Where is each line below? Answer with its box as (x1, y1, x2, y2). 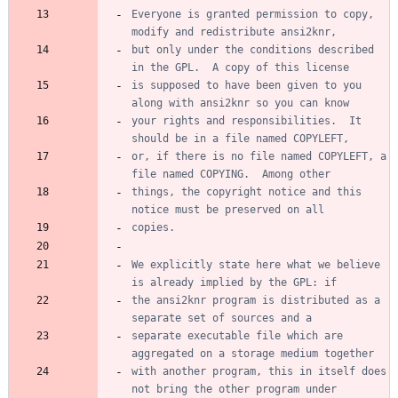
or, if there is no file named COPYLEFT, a (131, 149, 386, 163)
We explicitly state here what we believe (131, 258, 380, 271)
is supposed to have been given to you (131, 78, 362, 92)
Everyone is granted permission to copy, (131, 7, 374, 20)
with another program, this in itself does (131, 364, 386, 378)
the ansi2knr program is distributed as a (131, 293, 380, 306)
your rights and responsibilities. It (131, 114, 362, 127)
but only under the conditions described (131, 43, 374, 56)
